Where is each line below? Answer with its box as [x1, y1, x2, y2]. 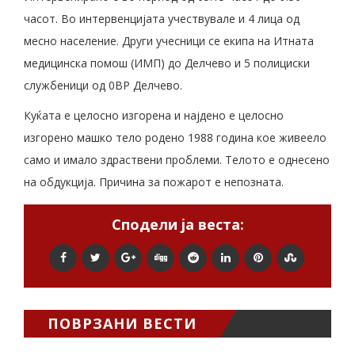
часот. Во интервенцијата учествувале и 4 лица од [24, 10, 300, 26]
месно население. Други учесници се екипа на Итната [24, 32, 314, 48]
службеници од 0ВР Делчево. [24, 77, 182, 93]
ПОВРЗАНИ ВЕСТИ [48, 313, 197, 333]
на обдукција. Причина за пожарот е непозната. [24, 174, 284, 189]
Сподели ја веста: [111, 214, 244, 234]
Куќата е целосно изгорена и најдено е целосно [24, 107, 284, 123]
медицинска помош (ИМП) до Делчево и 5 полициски [24, 55, 310, 71]
